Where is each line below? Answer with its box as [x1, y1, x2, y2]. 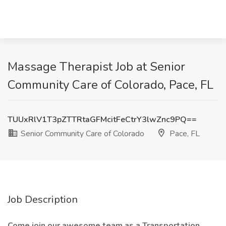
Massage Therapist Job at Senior [8, 59, 185, 75]
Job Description [8, 193, 78, 206]
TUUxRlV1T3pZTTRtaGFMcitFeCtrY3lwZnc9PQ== [8, 114, 197, 125]
